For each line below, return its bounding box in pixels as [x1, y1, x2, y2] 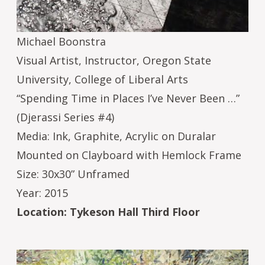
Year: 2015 [17, 185, 68, 200]
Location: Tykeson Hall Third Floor [17, 204, 200, 219]
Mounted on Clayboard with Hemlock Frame [17, 147, 241, 162]
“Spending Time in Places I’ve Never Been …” [17, 91, 243, 105]
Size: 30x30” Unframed [17, 166, 130, 181]
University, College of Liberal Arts [17, 72, 188, 86]
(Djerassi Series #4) [17, 109, 114, 124]
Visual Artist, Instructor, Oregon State [17, 53, 211, 67]
